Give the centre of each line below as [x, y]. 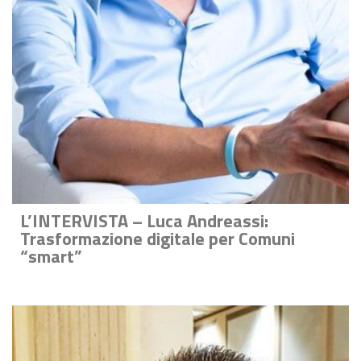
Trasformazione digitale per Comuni [158, 239]
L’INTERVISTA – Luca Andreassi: [144, 221]
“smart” [51, 257]
